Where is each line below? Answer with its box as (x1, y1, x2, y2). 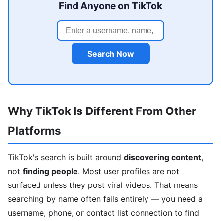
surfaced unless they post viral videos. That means (8, 180, 198, 190)
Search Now (87, 48, 134, 59)
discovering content (124, 152, 201, 163)
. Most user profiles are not (78, 166, 179, 177)
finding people (23, 166, 78, 177)
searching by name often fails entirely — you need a (8, 194, 203, 204)
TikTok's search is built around (8, 152, 124, 163)
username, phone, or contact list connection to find (8, 208, 199, 218)
